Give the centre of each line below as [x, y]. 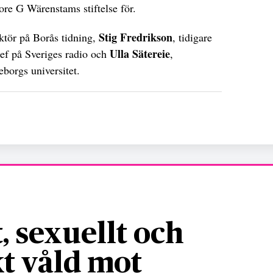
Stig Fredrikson [136, 37]
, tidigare [192, 37]
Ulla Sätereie [140, 53]
